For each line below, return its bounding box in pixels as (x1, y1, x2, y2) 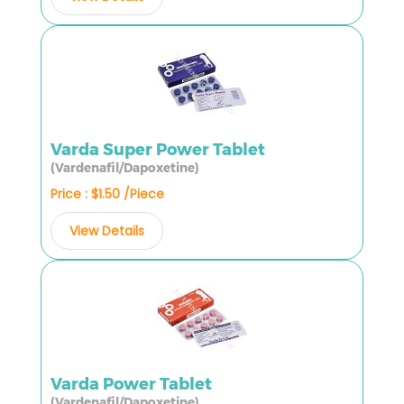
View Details (69, 221, 144, 240)
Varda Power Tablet (50, 373, 212, 394)
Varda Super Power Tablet (50, 139, 265, 160)
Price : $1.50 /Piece (50, 184, 164, 203)
